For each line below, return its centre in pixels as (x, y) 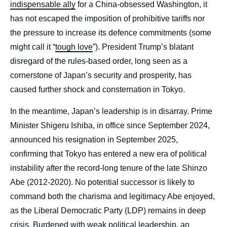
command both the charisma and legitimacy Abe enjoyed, (112, 197)
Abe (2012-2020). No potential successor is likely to (102, 182)
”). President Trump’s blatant (143, 47)
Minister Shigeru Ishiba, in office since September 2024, (110, 126)
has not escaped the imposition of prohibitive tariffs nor (107, 19)
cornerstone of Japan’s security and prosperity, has (101, 75)
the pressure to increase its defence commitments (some (111, 33)
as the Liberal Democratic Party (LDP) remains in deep (108, 211)
